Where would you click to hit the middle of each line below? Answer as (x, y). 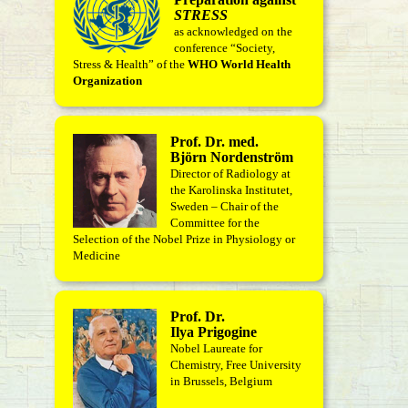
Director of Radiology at (230, 173)
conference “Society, (224, 48)
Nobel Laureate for (216, 348)
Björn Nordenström (232, 157)
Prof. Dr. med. (214, 142)
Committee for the (215, 223)
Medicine (97, 255)
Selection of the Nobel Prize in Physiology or (184, 239)
